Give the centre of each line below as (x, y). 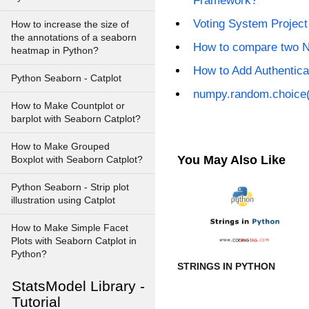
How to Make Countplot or (68, 106)
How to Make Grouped (60, 147)
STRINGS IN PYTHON (226, 267)
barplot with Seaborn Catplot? (76, 119)
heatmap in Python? (55, 51)
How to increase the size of (70, 24)
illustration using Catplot (63, 200)
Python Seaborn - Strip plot (70, 187)
